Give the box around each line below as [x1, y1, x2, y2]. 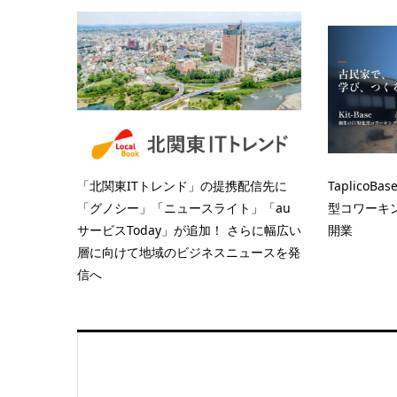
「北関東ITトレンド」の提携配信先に [77, 177, 287, 195]
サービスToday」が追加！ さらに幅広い [77, 222, 301, 239]
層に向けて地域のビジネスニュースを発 [77, 244, 300, 261]
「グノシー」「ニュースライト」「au [77, 199, 291, 217]
